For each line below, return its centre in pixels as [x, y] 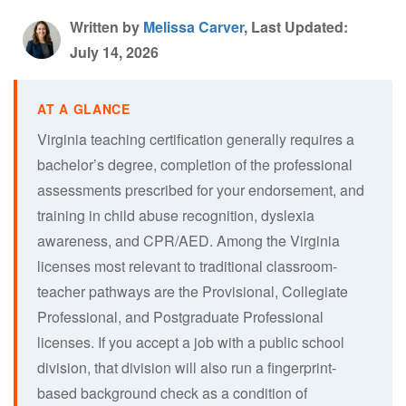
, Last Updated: [296, 26]
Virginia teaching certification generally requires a [196, 139]
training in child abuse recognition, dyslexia [176, 215]
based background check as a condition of [172, 392]
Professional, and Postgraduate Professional [180, 316]
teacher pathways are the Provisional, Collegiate [193, 291]
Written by [106, 26]
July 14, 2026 [114, 52]
